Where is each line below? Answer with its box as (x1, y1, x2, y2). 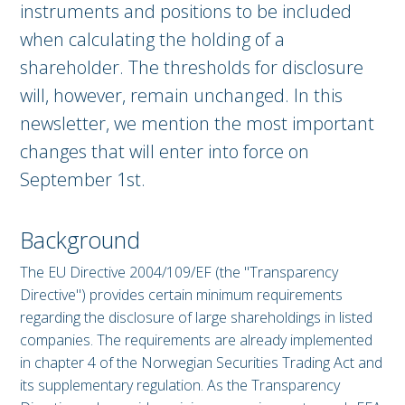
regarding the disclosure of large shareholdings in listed (20, 307, 372, 328)
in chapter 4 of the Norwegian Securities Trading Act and (20, 353, 382, 373)
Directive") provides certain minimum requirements (20, 285, 343, 306)
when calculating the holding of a (20, 26, 285, 52)
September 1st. (20, 166, 146, 192)
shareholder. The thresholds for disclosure (20, 54, 363, 80)
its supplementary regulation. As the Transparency (20, 375, 340, 396)
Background (20, 223, 140, 255)
